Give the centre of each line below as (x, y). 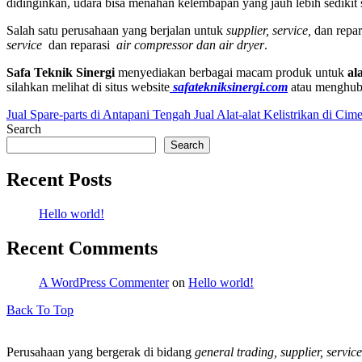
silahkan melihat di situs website (88, 86)
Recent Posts (59, 180)
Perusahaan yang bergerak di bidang (101, 352)
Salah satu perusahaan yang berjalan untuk (116, 30)
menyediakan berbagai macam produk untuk (231, 72)
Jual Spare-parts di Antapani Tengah (99, 114)
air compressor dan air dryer (190, 44)
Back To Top (40, 310)
